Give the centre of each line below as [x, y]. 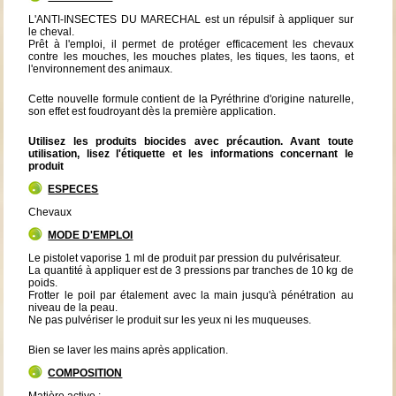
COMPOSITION [85, 373]
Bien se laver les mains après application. [129, 350]
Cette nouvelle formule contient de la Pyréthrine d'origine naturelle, [191, 99]
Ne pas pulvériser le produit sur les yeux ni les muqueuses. [170, 320]
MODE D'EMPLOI [91, 235]
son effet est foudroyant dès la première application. [152, 111]
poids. [43, 282]
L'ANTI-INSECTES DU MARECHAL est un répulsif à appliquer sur [191, 19]
